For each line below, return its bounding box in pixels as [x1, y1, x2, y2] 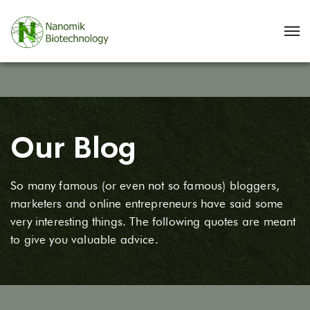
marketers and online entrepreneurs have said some [10, 197, 284, 210]
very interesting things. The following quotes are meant [10, 215, 296, 228]
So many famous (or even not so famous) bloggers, [10, 179, 280, 192]
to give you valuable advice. [10, 232, 158, 246]
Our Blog [10, 129, 136, 167]
